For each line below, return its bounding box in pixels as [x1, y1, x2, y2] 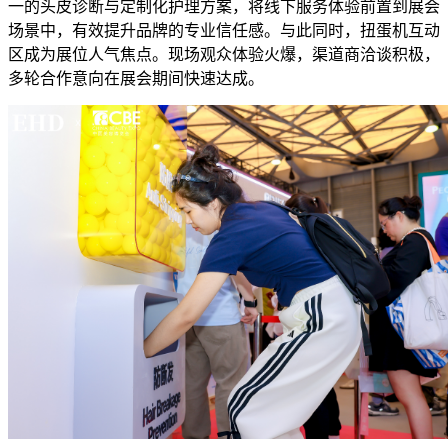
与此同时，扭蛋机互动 [280, 22, 440, 40]
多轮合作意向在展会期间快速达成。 [8, 70, 264, 88]
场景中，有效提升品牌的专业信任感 [8, 22, 264, 40]
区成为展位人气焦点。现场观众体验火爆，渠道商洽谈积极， [8, 46, 440, 64]
